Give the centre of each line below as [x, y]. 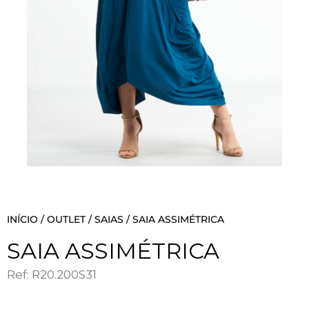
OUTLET [66, 219]
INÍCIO [22, 219]
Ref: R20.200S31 [52, 274]
